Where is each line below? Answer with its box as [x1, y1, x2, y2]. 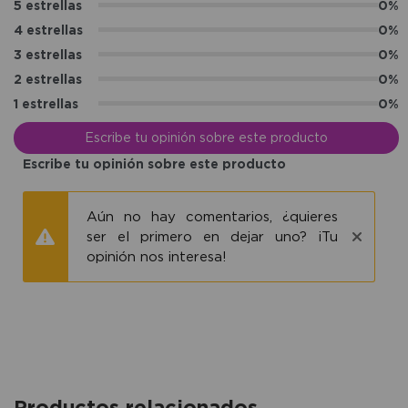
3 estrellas [14, 46, 82, 61]
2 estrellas [14, 71, 82, 86]
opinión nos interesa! [87, 248, 227, 264]
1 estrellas [14, 96, 78, 110]
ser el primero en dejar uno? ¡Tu [87, 228, 338, 244]
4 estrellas [14, 22, 83, 36]
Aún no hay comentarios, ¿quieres [87, 208, 338, 224]
